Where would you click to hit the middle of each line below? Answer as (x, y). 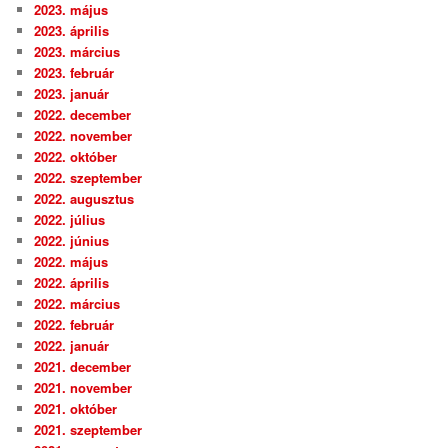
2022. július (70, 220)
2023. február (74, 73)
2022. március (77, 304)
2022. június (72, 241)
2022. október (76, 157)
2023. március (77, 52)
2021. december (83, 367)
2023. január (72, 94)
